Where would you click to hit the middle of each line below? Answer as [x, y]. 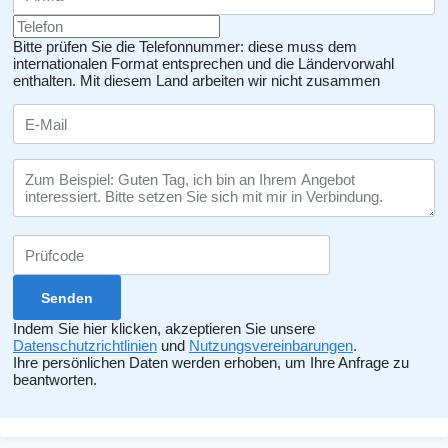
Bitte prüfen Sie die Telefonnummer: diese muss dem [185, 46]
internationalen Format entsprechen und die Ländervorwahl [203, 63]
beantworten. [55, 379]
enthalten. [44, 80]
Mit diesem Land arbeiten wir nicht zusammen [230, 80]
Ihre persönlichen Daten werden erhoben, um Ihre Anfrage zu [211, 362]
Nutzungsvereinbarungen [271, 345]
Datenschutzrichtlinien [85, 345]
